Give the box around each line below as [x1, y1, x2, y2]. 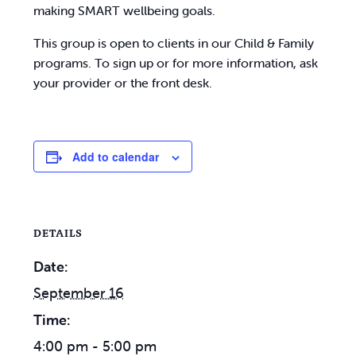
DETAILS [33, 226, 83, 240]
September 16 [33, 284, 125, 302]
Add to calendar [72, 149, 160, 164]
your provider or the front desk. [33, 75, 213, 91]
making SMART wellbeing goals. [33, 2, 216, 18]
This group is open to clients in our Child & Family [33, 35, 315, 51]
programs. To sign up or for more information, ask [33, 55, 319, 71]
